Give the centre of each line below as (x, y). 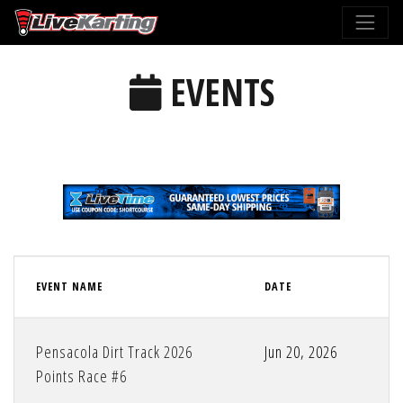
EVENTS (217, 93)
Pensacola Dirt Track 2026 (114, 352)
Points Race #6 (81, 376)
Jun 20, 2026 (301, 352)
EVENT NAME (69, 287)
